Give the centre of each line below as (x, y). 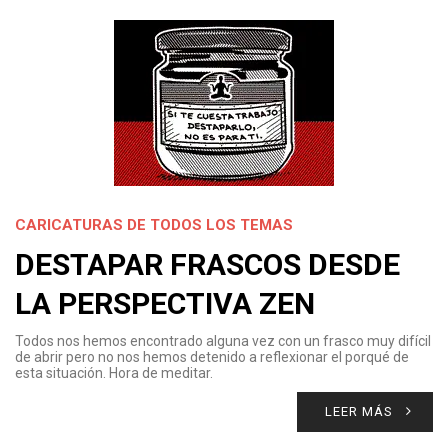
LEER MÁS (359, 411)
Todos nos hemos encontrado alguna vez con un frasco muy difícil (223, 341)
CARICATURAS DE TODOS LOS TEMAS (154, 225)
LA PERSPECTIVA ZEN (165, 303)
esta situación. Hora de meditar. (114, 373)
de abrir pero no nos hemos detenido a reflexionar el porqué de (212, 357)
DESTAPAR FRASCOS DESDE (207, 264)
